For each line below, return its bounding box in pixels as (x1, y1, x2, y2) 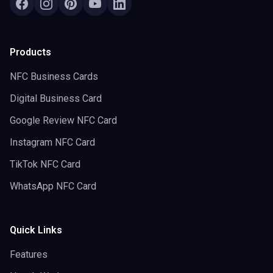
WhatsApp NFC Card (10, 180, 96, 192)
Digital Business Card (10, 93, 102, 104)
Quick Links (10, 224, 62, 236)
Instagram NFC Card (10, 136, 95, 148)
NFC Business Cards (10, 71, 98, 82)
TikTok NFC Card (10, 158, 80, 170)
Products (10, 46, 51, 58)
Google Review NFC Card (10, 115, 117, 126)
